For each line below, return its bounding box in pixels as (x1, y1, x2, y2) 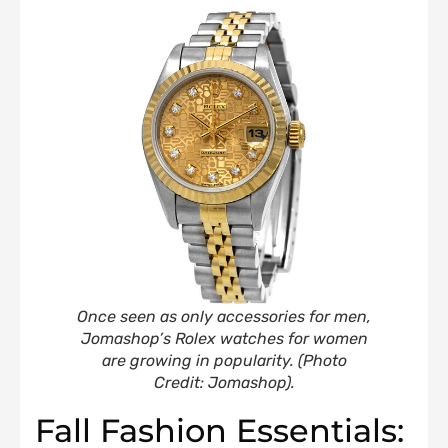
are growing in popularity (101, 351, 290, 371)
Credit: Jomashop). (153, 373, 295, 393)
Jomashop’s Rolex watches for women (80, 329, 368, 349)
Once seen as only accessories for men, (77, 307, 371, 327)
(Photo (293, 351, 347, 371)
